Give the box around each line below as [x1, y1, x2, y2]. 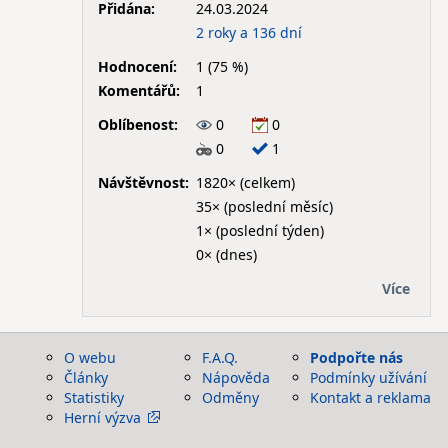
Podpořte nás [310, 348, 403, 367]
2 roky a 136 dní [195, 22, 302, 42]
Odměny [202, 388, 259, 407]
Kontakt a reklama [310, 388, 431, 407]
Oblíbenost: [97, 114, 178, 134]
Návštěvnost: [97, 172, 189, 192]
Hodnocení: [97, 56, 177, 76]
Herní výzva [64, 408, 141, 427]
